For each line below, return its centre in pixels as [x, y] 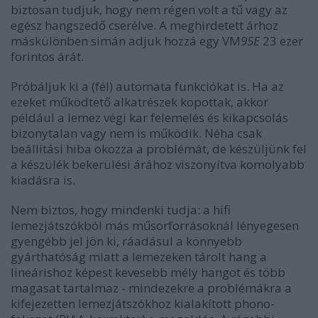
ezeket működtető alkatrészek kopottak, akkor [139, 102]
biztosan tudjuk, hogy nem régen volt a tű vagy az [149, 10]
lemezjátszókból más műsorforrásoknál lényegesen [155, 226]
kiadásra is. [43, 180]
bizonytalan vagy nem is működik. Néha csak [136, 133]
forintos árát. [50, 57]
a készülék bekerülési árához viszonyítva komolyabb [158, 165]
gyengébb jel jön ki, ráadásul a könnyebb [126, 241]
